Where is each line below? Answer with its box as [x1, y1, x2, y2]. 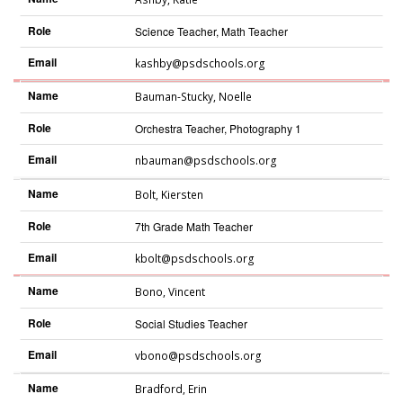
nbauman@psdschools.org [134, 153, 277, 169]
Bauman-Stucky [134, 89, 213, 105]
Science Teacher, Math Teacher [134, 23, 288, 40]
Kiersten [160, 186, 203, 202]
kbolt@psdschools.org [134, 250, 255, 266]
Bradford [134, 381, 183, 397]
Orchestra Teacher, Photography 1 [134, 121, 301, 137]
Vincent [167, 283, 205, 300]
